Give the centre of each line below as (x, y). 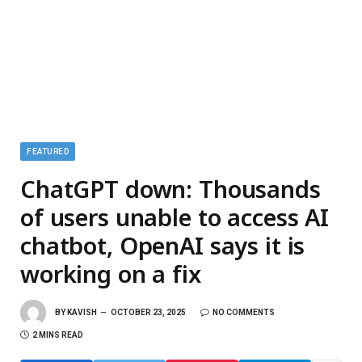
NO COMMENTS (244, 312)
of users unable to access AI (175, 217)
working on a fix (111, 274)
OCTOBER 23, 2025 (148, 312)
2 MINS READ (58, 335)
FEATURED (48, 152)
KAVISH (82, 312)
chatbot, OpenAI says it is (163, 245)
